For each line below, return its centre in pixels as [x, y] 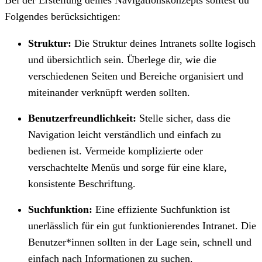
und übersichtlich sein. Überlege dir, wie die [122, 59]
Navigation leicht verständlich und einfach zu [125, 134]
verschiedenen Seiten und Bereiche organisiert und [136, 76]
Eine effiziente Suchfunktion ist [163, 209]
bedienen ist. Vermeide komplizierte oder [116, 151]
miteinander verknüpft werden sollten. [109, 92]
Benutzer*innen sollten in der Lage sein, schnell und [140, 242]
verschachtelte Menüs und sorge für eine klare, [127, 167]
